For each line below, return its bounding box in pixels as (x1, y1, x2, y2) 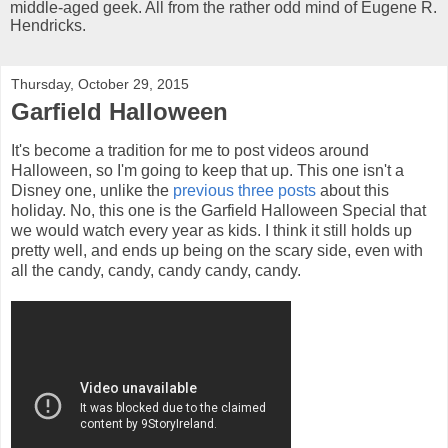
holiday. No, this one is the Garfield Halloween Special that (11, 202, 426, 220)
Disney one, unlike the (11, 182, 173, 200)
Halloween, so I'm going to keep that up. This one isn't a (11, 162, 404, 180)
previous (173, 182, 234, 200)
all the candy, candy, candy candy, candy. (11, 262, 301, 280)
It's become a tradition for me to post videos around (11, 142, 369, 160)
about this (316, 182, 389, 200)
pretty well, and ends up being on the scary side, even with (11, 242, 423, 260)
